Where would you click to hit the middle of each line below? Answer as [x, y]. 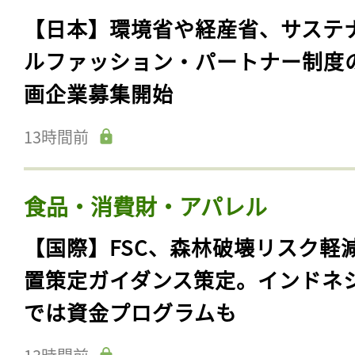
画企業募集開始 [99, 94]
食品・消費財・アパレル [145, 206]
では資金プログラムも [130, 312]
